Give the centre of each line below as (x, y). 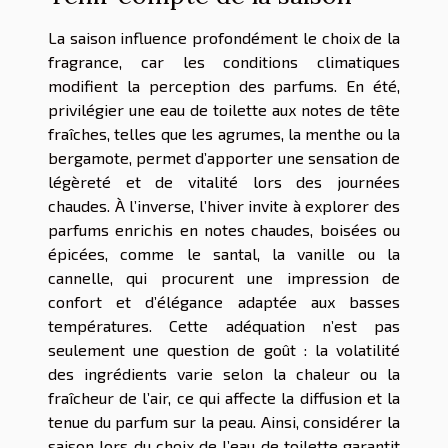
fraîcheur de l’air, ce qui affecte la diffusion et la (224, 398)
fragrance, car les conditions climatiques (224, 62)
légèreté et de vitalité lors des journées (224, 182)
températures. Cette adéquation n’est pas (224, 326)
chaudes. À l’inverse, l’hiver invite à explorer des (224, 206)
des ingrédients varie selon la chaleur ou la (224, 374)
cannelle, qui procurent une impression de (224, 278)
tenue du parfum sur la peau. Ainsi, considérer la (224, 422)
